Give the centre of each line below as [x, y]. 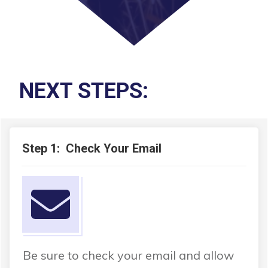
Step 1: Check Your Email [92, 149]
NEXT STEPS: [84, 91]
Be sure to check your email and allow [128, 255]
